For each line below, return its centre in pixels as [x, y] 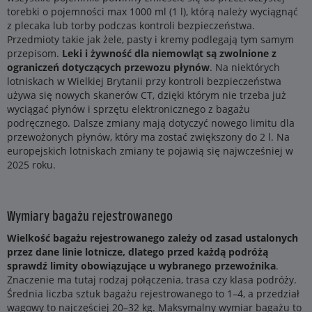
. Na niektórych [245, 68]
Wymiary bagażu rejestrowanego [90, 216]
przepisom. [34, 54]
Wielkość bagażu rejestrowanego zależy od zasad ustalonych [153, 238]
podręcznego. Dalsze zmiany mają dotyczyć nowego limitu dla [151, 123]
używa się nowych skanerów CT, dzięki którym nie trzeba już [147, 95]
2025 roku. [31, 165]
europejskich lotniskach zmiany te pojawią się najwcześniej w [150, 151]
